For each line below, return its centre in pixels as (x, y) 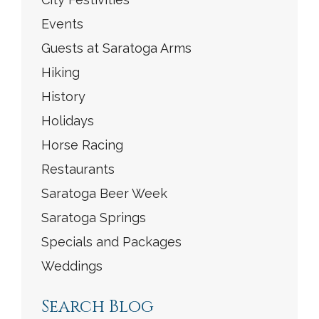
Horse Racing (82, 145)
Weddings (72, 266)
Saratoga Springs (94, 218)
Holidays (68, 121)
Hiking (61, 73)
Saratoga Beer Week (104, 194)
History (63, 97)
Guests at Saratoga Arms (116, 48)
